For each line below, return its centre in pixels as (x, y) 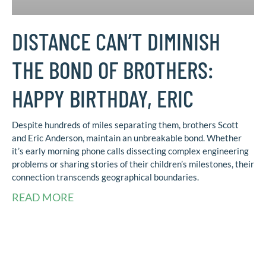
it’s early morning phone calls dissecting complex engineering (130, 151)
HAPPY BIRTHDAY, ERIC (103, 98)
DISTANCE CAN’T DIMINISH (116, 41)
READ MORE (43, 197)
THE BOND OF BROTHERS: (113, 70)
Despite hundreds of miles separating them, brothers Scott (125, 125)
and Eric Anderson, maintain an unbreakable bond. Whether (127, 138)
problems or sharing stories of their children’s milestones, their (133, 164)
